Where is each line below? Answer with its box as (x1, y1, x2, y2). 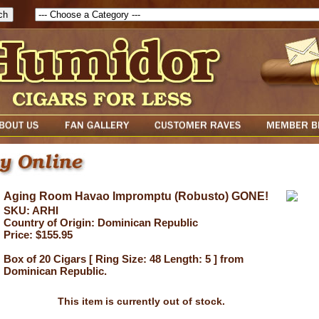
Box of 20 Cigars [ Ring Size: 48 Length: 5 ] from (4, 253, 244, 265)
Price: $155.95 (4, 229, 73, 241)
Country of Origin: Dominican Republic (4, 216, 198, 229)
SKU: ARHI (4, 204, 58, 216)
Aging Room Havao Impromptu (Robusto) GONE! (4, 190, 268, 202)
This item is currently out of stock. (58, 296, 225, 307)
